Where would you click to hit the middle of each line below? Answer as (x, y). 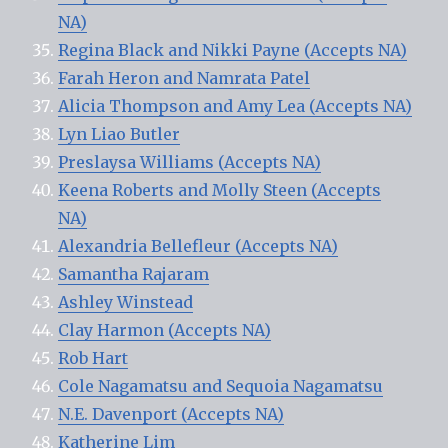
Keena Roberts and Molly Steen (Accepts (220, 189)
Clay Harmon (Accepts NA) (165, 329)
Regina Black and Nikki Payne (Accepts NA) (233, 49)
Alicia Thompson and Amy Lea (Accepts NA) (235, 105)
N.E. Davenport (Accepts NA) (171, 413)
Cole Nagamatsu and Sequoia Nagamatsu (221, 385)
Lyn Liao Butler (119, 133)
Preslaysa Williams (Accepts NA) (190, 161)
